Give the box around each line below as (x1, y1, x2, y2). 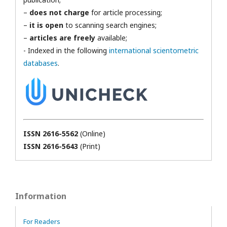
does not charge (29, 8, 89, 17)
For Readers (23, 217, 60, 226)
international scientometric (109, 46, 199, 55)
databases (23, 58, 58, 68)
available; (95, 33, 127, 43)
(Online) (80, 129, 105, 138)
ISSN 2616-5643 (23, 141, 80, 151)
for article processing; (89, 8, 162, 17)
